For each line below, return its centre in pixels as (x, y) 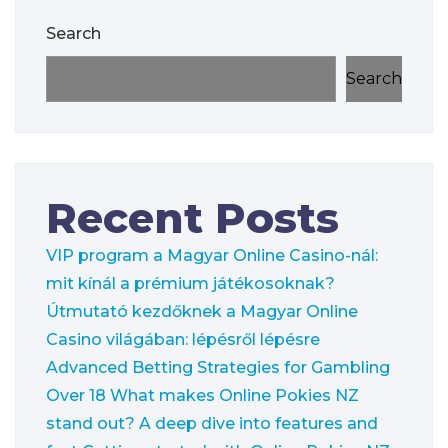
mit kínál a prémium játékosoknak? (190, 283)
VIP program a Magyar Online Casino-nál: (212, 255)
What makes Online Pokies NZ (234, 395)
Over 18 (76, 395)
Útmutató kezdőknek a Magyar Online (202, 311)
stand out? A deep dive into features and (212, 423)
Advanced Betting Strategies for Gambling (218, 367)
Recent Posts (192, 217)
